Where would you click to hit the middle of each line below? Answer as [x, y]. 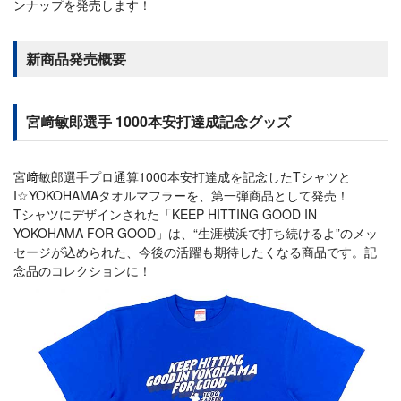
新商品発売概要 [76, 59]
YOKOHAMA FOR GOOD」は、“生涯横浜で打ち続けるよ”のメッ [196, 233]
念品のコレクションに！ [82, 270]
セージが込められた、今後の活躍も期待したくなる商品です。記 [195, 252]
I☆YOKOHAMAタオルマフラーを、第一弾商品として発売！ [181, 195]
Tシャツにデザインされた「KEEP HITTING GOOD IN [165, 214]
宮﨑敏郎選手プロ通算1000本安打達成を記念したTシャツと [182, 176]
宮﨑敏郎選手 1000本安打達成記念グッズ [158, 121]
